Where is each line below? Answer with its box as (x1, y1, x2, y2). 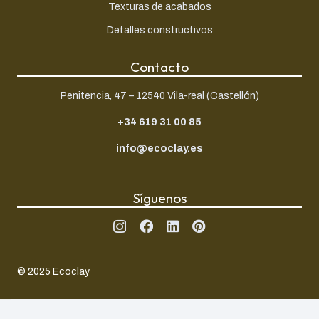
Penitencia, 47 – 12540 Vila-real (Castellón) (60, 90, 259, 102)
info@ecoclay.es (116, 143, 203, 155)
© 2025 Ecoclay (17, 266, 90, 277)
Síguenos (132, 189, 187, 207)
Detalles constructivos (106, 25, 213, 36)
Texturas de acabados (108, 1, 211, 13)
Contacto (130, 58, 189, 76)
